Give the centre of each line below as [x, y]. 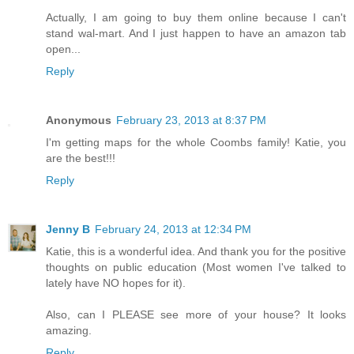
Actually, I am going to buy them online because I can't [196, 18]
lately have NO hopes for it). [116, 283]
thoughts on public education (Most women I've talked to [196, 267]
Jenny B [68, 230]
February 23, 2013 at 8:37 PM [191, 121]
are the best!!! [81, 158]
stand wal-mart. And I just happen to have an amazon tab [196, 34]
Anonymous [79, 121]
